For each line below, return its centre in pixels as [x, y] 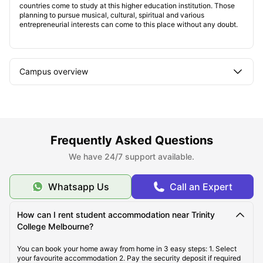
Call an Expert [201, 187]
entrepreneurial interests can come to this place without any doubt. [129, 25]
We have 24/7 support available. [131, 157]
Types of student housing [68, 156]
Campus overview [54, 72]
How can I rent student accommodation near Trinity [116, 215]
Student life [41, 193]
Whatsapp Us [79, 187]
